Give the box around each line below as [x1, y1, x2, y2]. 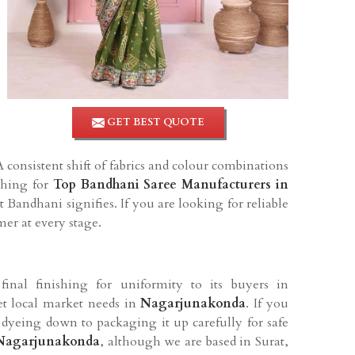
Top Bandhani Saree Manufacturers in [52, 175, 289, 193]
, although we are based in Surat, [100, 332, 289, 350]
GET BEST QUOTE [104, 114, 204, 129]
